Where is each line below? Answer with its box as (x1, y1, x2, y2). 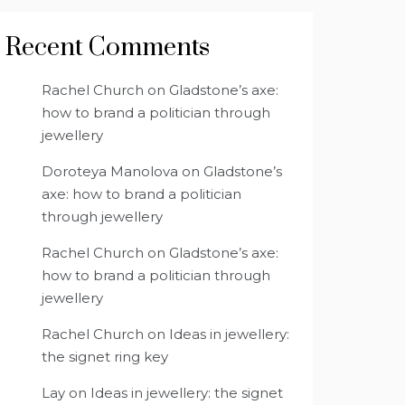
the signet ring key (42, 348, 168, 366)
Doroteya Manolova (42, 163, 178, 181)
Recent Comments (5, 32, 210, 64)
